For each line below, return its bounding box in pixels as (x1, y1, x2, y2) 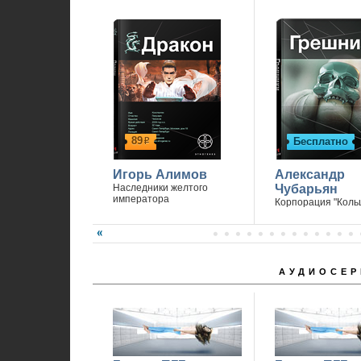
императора (112, 193, 169, 205)
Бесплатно (293, 135, 348, 147)
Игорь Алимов (112, 168, 207, 181)
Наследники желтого (112, 182, 208, 193)
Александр (274, 168, 345, 181)
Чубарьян (274, 182, 338, 196)
